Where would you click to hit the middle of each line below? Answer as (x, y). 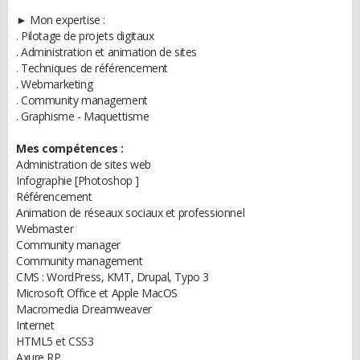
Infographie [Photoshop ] (78, 180)
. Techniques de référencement (92, 68)
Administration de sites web (84, 164)
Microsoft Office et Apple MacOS (97, 293)
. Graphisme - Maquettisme (83, 116)
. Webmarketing (55, 84)
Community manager (68, 245)
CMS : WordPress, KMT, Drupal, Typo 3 (112, 277)
